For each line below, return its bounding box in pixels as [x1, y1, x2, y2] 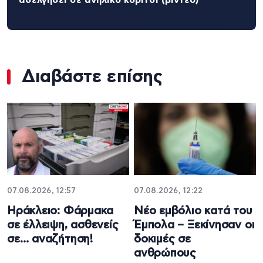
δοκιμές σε [134, 234, 191, 245]
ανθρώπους [134, 248, 197, 259]
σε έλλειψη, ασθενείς [7, 220, 119, 231]
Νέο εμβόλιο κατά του [134, 205, 252, 217]
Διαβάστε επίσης [22, 68, 163, 86]
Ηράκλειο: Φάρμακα [7, 205, 114, 217]
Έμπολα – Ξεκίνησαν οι [134, 220, 255, 231]
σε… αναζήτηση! [7, 234, 93, 245]
